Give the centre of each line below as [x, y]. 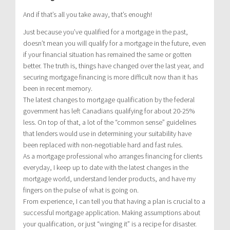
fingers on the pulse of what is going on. [81, 190]
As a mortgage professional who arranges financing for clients [113, 156]
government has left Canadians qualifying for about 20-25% [109, 111]
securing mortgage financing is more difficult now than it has [110, 77]
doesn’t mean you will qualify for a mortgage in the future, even [114, 43]
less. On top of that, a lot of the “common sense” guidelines [110, 122]
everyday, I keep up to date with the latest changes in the [106, 167]
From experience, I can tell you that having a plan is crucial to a [114, 201]
